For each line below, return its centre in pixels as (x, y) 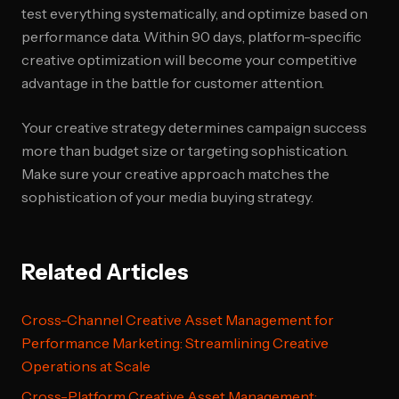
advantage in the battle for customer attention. (173, 83)
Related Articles (105, 272)
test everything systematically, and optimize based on (195, 13)
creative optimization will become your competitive (189, 60)
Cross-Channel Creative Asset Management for (178, 320)
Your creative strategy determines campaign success (194, 127)
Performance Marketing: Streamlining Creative (175, 343)
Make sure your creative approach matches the (175, 174)
